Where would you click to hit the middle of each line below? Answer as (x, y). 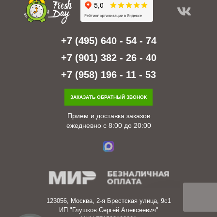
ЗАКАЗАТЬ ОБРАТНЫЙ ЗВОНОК (108, 97)
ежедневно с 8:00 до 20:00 (108, 125)
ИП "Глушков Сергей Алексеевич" (108, 210)
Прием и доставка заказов (108, 116)
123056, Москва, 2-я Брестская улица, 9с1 (108, 201)
